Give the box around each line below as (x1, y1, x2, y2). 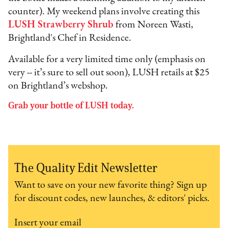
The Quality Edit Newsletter (14, 160, 158, 176)
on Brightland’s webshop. (8, 81, 108, 92)
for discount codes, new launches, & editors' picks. (14, 193, 210, 204)
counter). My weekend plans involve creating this (8, 7, 200, 17)
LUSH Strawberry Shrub (8, 20, 114, 31)
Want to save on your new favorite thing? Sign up (14, 180, 207, 191)
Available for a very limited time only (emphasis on (8, 54, 206, 65)
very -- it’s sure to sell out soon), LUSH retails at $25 (8, 68, 210, 78)
